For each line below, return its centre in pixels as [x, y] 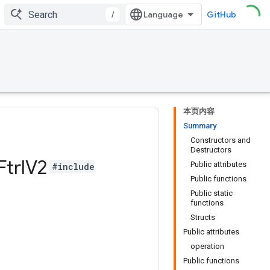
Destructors [211, 150]
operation [207, 246]
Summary [200, 126]
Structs [203, 217]
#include [73, 167]
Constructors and [221, 140]
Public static [212, 193]
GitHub [221, 14]
